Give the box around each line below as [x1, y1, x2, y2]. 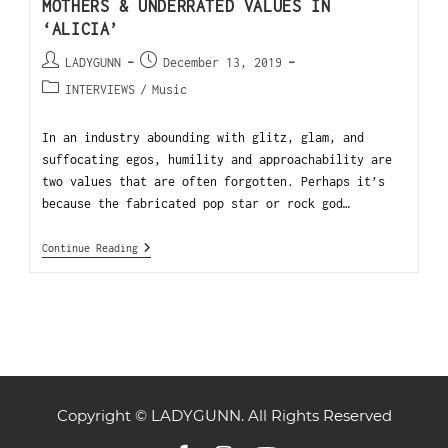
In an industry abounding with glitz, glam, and [42, 129, 365, 145]
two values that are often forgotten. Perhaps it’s [42, 173, 386, 189]
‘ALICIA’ [42, 19, 119, 38]
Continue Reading [42, 241, 139, 254]
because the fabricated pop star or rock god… [42, 195, 351, 211]
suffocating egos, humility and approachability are [42, 151, 393, 167]
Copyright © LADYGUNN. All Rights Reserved [56, 405, 392, 425]
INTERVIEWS [65, 81, 136, 97]
